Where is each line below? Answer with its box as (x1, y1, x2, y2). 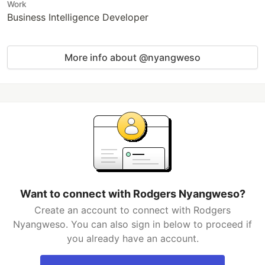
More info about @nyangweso (64, 51, 201, 63)
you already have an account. (66, 232, 199, 244)
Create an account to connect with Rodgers (34, 204, 231, 216)
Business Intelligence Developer (7, 11, 148, 23)
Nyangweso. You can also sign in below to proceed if (13, 218, 252, 230)
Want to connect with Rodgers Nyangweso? (20, 188, 245, 200)
